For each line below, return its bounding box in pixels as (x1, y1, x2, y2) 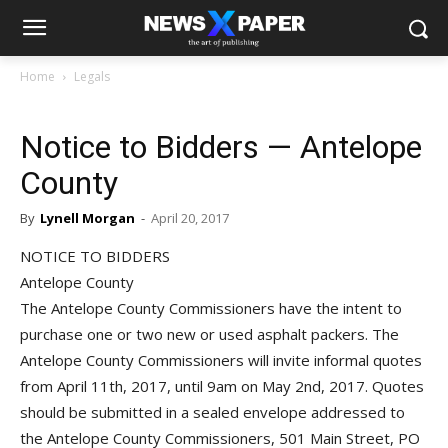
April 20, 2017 (151, 209, 229, 227)
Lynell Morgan (40, 209, 135, 227)
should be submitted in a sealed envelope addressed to (20, 402, 405, 422)
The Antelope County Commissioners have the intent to (20, 298, 402, 318)
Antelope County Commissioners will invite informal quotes (20, 350, 422, 370)
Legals (74, 68, 110, 85)
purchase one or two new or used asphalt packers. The (20, 324, 399, 344)
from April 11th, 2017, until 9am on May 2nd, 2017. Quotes (20, 376, 424, 396)
